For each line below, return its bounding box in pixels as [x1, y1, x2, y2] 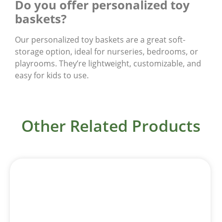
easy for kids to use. [15, 69, 89, 81]
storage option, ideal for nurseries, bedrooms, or [15, 46, 198, 57]
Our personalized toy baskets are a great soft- [15, 34, 185, 45]
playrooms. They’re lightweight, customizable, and [15, 57, 201, 69]
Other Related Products [21, 115, 201, 137]
